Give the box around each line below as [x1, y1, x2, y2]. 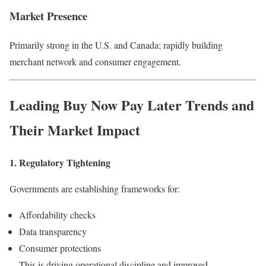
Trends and [185, 94, 254, 116]
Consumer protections [19, 241, 101, 254]
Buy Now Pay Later [63, 94, 185, 116]
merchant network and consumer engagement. [9, 55, 181, 68]
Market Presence [9, 8, 87, 24]
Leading [9, 94, 63, 116]
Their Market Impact [9, 119, 140, 141]
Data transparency [19, 224, 87, 237]
